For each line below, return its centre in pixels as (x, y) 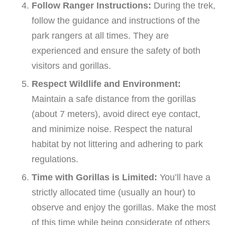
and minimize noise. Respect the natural (112, 129)
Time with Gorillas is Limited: (94, 178)
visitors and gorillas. (71, 66)
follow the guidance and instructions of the (116, 21)
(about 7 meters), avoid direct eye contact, (116, 114)
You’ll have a (184, 178)
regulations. (55, 159)
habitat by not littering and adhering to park (117, 144)
